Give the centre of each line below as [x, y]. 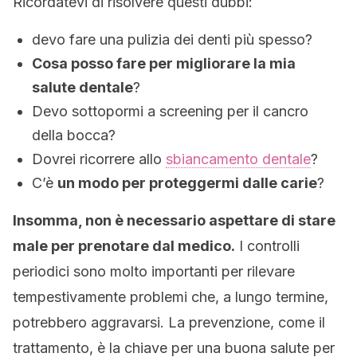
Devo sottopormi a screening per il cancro [170, 111]
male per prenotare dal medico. [124, 246]
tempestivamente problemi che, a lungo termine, [171, 297]
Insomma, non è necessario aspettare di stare [174, 220]
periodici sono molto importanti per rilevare [154, 271]
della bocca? [74, 135]
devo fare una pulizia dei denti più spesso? [172, 39]
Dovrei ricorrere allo [99, 159]
